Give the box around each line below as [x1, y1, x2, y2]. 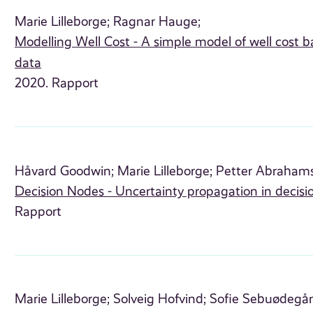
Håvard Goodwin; [15, 163, 115, 179]
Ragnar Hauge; [113, 14, 201, 30]
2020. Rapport [15, 75, 99, 92]
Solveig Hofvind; [113, 291, 207, 307]
